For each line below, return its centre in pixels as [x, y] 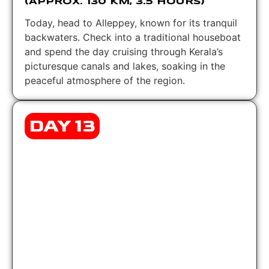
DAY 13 [62, 126]
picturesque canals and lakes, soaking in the [125, 66]
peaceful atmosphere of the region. [105, 80]
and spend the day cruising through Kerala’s [124, 51]
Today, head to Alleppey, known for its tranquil [131, 23]
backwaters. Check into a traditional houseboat [133, 37]
